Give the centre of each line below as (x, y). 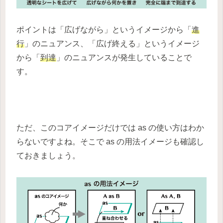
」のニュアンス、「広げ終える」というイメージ (112, 43)
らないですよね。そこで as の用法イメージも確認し (110, 142)
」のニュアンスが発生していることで (124, 57)
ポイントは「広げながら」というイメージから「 (104, 29)
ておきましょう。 (48, 156)
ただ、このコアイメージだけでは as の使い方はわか (110, 128)
